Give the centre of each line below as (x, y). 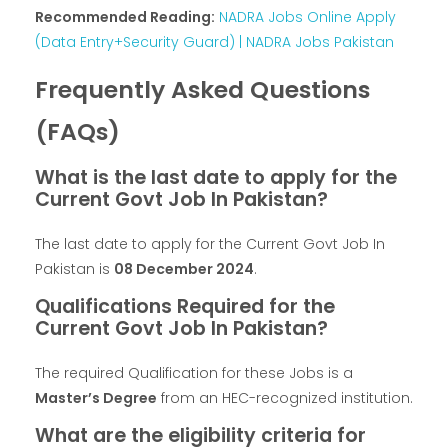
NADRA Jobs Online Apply (307, 16)
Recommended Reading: (125, 16)
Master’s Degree (96, 398)
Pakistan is (74, 269)
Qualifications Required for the (185, 307)
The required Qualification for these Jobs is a (194, 373)
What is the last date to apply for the (216, 177)
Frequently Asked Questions (202, 89)
